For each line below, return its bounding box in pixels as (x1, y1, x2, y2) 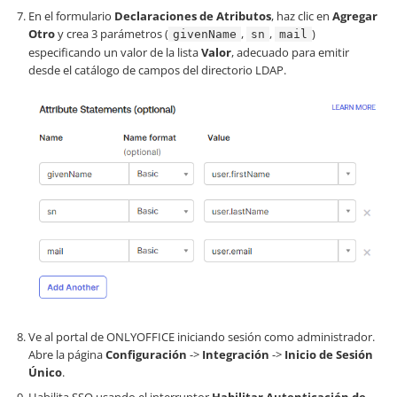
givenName (173, 27, 237, 41)
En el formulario (28, 7, 114, 24)
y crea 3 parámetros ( (55, 25, 168, 42)
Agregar (332, 7, 378, 24)
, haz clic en (271, 7, 332, 24)
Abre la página (28, 346, 105, 363)
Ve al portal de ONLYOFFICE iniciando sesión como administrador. (28, 329, 375, 346)
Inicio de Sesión (284, 346, 373, 363)
